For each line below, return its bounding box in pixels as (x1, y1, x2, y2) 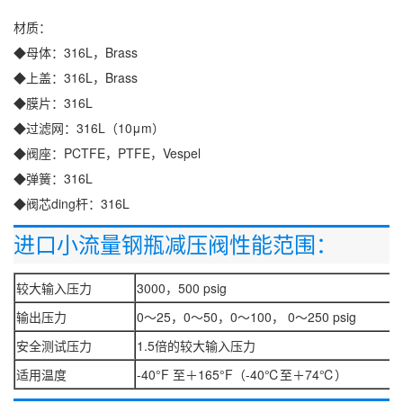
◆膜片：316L (13, 94, 93, 112)
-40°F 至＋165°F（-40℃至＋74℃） (137, 365, 347, 383)
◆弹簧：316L (13, 169, 93, 187)
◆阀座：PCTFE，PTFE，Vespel (13, 144, 201, 162)
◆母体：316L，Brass (13, 43, 138, 61)
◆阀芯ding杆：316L (13, 194, 133, 212)
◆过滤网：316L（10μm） (13, 119, 165, 137)
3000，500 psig (137, 279, 227, 297)
